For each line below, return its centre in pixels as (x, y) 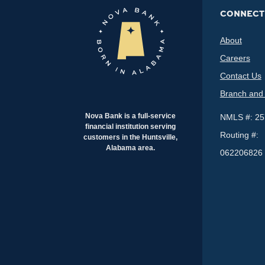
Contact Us (240, 75)
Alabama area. (131, 148)
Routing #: (239, 135)
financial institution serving (131, 126)
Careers (235, 58)
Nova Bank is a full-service (131, 116)
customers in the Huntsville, (131, 137)
